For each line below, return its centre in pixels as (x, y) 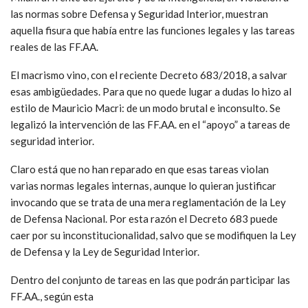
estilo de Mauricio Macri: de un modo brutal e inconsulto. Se (145, 108)
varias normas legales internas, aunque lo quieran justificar (143, 185)
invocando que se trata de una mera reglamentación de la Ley (148, 202)
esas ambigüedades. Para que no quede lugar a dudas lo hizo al (151, 91)
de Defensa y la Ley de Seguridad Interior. (105, 251)
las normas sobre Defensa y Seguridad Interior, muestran (139, 13)
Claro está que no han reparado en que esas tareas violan (140, 169)
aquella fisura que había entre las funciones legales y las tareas (153, 30)
